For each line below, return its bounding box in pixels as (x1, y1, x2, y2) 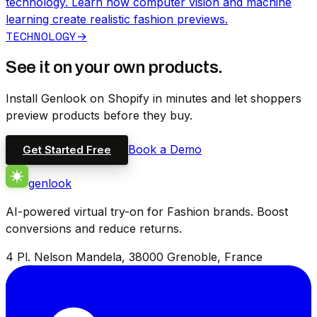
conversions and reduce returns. (6, 221, 182, 236)
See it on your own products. (6, 57, 223, 76)
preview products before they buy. (6, 108, 192, 122)
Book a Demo (128, 142, 202, 156)
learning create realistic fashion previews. (6, 11, 228, 26)
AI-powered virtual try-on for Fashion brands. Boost (6, 204, 288, 219)
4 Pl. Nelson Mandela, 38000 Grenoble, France (6, 249, 263, 264)
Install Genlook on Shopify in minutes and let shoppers (6, 91, 301, 105)
